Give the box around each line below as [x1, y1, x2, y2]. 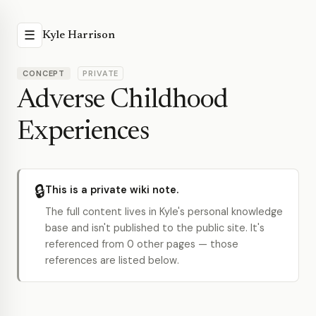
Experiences [17, 119, 149, 146]
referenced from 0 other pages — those [45, 238, 238, 250]
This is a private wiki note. [45, 183, 178, 196]
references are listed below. [45, 254, 179, 267]
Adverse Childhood [17, 87, 228, 114]
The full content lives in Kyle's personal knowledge [45, 205, 283, 218]
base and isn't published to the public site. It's [45, 221, 265, 234]
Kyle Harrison [42, 30, 115, 41]
